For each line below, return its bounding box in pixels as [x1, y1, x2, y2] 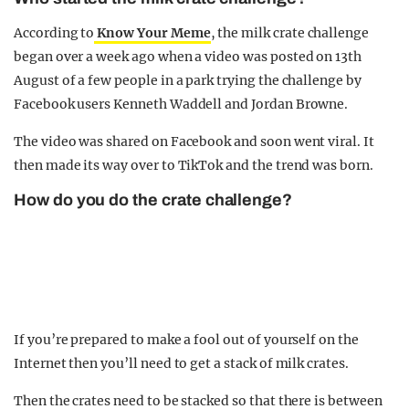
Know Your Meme [94, 25, 211, 41]
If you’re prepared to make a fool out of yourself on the [14, 331, 359, 348]
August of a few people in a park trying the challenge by [14, 72, 362, 89]
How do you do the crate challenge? [14, 191, 293, 209]
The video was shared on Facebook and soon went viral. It [14, 133, 374, 150]
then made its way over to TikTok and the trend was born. [14, 157, 373, 173]
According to [14, 25, 95, 41]
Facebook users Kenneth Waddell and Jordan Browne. [14, 96, 349, 112]
